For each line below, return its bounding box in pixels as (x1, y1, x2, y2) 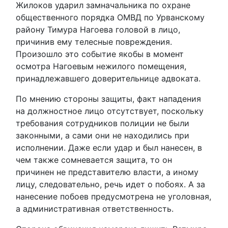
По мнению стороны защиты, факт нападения (16, 94, 201, 104)
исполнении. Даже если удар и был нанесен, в (16, 142, 202, 153)
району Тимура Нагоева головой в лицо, (16, 24, 180, 35)
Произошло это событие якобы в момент (16, 49, 184, 59)
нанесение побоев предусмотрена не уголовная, (16, 191, 211, 202)
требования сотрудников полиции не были (16, 118, 189, 128)
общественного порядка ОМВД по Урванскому (16, 12, 205, 22)
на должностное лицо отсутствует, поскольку (16, 106, 204, 116)
